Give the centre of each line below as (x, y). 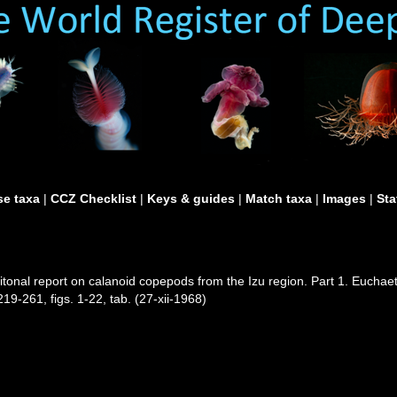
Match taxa (279, 198)
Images (344, 198)
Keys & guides (191, 198)
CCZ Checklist (93, 198)
